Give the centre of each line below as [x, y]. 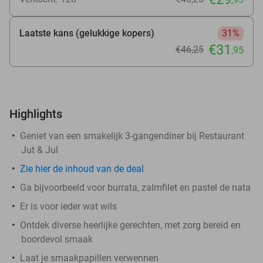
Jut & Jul [40, 150]
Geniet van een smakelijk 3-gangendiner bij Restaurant [132, 136]
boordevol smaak [57, 239]
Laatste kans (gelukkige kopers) [87, 33]
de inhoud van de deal [97, 168]
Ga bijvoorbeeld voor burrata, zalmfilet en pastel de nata [135, 187]
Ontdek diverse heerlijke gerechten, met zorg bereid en [130, 225]
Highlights [36, 114]
